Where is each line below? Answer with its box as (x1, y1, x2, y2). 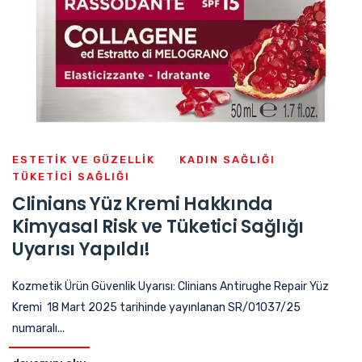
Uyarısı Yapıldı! (12, 236, 151, 262)
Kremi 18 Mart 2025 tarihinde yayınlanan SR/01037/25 (12, 300, 301, 314)
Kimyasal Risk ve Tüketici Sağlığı (12, 213, 305, 239)
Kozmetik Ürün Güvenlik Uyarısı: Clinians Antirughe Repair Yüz (12, 279, 329, 293)
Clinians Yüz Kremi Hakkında (12, 191, 273, 217)
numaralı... (12, 321, 65, 335)
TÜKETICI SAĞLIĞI (12, 170, 130, 183)
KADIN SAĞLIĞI (179, 153, 276, 166)
